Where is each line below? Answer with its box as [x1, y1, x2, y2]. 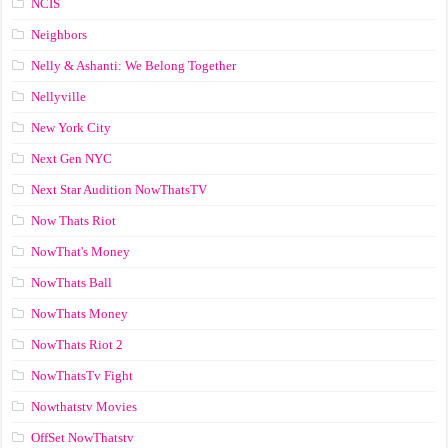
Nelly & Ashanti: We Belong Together [31, 57, 237, 73]
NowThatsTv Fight [31, 367, 134, 383]
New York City [31, 119, 112, 135]
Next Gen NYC [31, 150, 113, 166]
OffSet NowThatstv [31, 429, 135, 445]
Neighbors [31, 26, 88, 42]
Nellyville [31, 88, 87, 104]
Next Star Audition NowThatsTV [31, 181, 208, 197]
